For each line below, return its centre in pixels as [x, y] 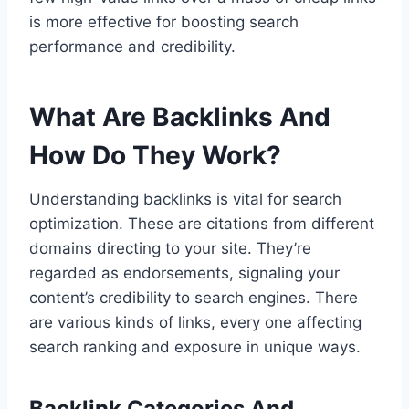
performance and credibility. [132, 47]
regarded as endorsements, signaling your [184, 273]
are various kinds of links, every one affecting [195, 323]
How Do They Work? [155, 156]
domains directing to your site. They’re [170, 249]
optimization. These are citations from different [202, 224]
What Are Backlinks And [180, 117]
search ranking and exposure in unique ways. [195, 347]
